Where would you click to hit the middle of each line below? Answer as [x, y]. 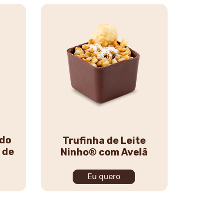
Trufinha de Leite [104, 140]
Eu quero [104, 177]
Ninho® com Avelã [104, 152]
